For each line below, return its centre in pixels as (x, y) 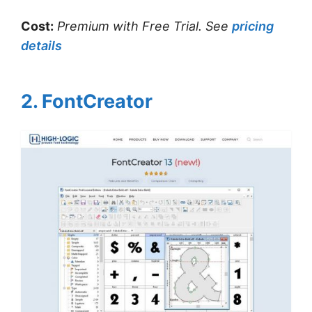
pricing (253, 26)
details (41, 45)
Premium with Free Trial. (130, 26)
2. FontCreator (87, 101)
